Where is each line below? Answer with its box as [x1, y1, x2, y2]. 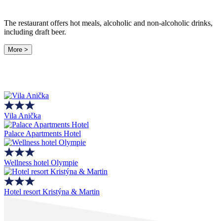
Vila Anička [4, 111, 41, 120]
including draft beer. [4, 27, 66, 36]
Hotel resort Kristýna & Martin [4, 187, 100, 196]
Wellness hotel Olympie [4, 158, 78, 167]
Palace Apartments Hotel [4, 129, 81, 138]
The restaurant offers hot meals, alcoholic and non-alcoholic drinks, [4, 18, 213, 27]
